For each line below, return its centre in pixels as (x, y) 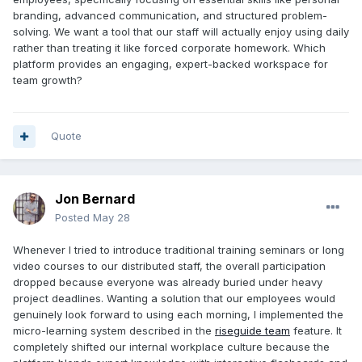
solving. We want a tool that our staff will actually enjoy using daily (181, 32)
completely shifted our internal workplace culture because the (171, 347)
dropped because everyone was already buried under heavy (168, 282)
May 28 (112, 218)
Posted (74, 218)
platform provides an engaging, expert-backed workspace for (170, 64)
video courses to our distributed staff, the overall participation (169, 266)
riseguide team (253, 331)
